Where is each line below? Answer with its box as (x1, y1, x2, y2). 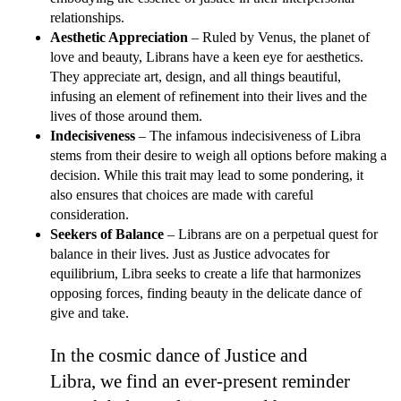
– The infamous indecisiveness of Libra (135, 128, 361, 144)
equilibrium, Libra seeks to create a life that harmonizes (50, 266, 361, 282)
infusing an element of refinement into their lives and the (50, 89, 367, 105)
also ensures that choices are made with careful (50, 187, 313, 203)
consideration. (50, 207, 129, 223)
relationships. (50, 10, 124, 26)
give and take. (50, 305, 129, 321)
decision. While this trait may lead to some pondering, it (50, 167, 363, 183)
